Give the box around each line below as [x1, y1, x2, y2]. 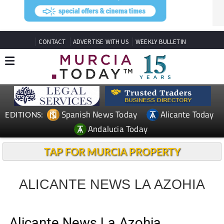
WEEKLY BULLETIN [135, 37, 186, 45]
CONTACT [38, 37, 66, 45]
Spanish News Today [61, 107, 137, 120]
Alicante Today [160, 107, 214, 120]
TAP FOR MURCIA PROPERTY [43, 145, 180, 157]
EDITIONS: [5, 109, 43, 118]
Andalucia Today [88, 121, 148, 135]
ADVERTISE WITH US [72, 37, 128, 45]
